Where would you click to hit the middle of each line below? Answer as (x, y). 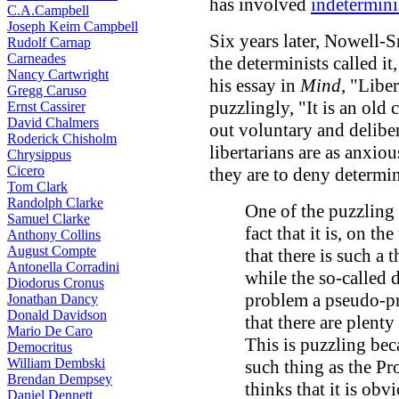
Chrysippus (39, 155)
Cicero (26, 171)
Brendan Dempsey (60, 379)
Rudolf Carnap (49, 42)
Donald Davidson (57, 315)
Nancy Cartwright (58, 74)
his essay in (255, 85)
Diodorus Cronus (56, 283)
